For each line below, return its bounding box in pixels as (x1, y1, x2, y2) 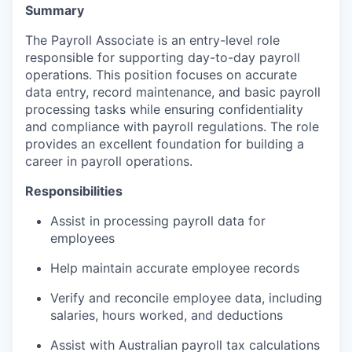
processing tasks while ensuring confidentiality (25, 101, 303, 118)
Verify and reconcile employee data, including (50, 290, 322, 306)
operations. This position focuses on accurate (25, 67, 297, 83)
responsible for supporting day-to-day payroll (25, 49, 300, 66)
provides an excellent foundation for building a (25, 136, 304, 152)
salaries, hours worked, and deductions (50, 307, 283, 324)
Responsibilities (25, 183, 123, 200)
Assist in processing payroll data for (50, 213, 266, 229)
